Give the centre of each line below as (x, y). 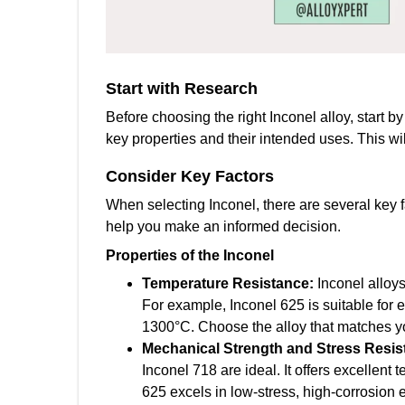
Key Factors (227, 176)
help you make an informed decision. (223, 226)
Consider (141, 176)
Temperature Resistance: (230, 283)
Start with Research (182, 89)
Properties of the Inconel (190, 255)
